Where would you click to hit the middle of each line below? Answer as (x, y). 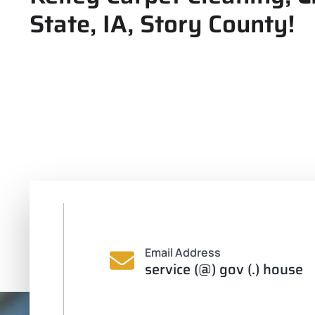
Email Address (182, 252)
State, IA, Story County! (162, 24)
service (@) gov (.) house (224, 269)
